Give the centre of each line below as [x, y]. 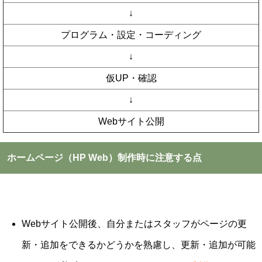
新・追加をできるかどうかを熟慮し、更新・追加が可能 [139, 245]
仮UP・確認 [131, 78]
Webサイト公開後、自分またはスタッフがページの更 [134, 224]
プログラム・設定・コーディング [131, 35]
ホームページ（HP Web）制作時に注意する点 [104, 158]
